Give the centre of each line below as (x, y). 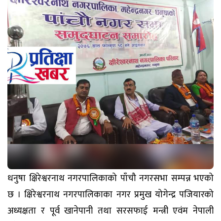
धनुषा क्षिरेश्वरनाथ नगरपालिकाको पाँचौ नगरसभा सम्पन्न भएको (110, 178)
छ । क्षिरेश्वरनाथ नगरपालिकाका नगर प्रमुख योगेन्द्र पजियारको (110, 194)
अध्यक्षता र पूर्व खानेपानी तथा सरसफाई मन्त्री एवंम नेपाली (110, 211)
